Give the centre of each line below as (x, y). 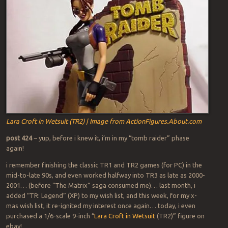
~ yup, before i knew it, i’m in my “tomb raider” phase (110, 138)
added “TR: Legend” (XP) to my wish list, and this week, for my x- (101, 195)
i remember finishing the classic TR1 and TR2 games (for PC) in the (104, 165)
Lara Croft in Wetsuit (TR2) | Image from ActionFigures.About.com (104, 121)
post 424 (19, 138)
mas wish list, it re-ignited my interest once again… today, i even (101, 205)
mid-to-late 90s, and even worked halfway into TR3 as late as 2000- (105, 175)
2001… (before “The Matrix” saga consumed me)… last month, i (101, 185)
